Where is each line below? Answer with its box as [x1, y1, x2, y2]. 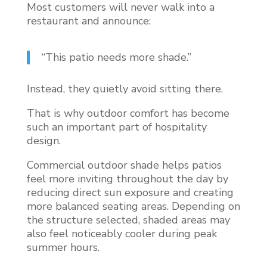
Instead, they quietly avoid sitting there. [26, 81, 223, 96]
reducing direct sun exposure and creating [26, 185, 234, 200]
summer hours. [26, 240, 100, 254]
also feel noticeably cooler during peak [26, 226, 217, 241]
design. [26, 133, 61, 148]
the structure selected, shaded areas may [26, 212, 230, 227]
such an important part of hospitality [26, 119, 207, 134]
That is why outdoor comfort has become [26, 105, 229, 120]
